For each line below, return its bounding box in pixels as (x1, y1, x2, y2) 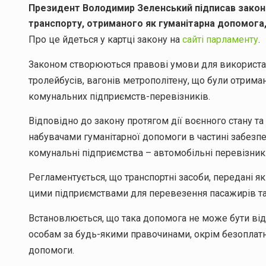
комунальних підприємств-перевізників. (28, 90, 210, 102)
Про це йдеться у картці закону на (28, 34, 182, 46)
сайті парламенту (182, 34, 258, 46)
